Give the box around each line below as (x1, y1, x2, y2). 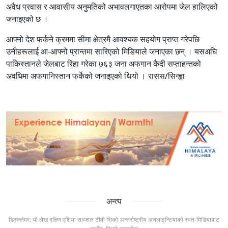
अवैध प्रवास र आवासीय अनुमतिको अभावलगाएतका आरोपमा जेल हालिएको (6, 1, 218, 13)
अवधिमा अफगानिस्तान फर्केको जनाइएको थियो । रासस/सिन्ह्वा (6, 70, 187, 82)
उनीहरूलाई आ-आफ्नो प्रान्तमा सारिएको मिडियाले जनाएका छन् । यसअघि (6, 46, 217, 58)
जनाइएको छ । (6, 13, 50, 25)
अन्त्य (106, 195, 122, 207)
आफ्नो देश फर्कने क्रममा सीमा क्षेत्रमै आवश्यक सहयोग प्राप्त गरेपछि (6, 34, 199, 45)
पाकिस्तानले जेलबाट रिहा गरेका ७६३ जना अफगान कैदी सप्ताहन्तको (6, 58, 201, 70)
